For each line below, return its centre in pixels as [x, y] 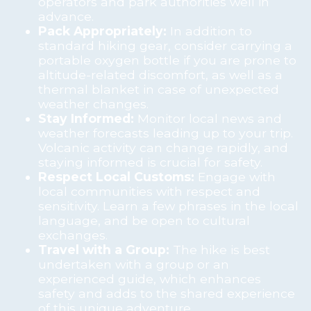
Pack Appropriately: [102, 31]
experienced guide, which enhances [150, 278]
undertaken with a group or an [134, 264]
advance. [66, 16]
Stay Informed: [86, 118]
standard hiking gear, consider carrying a [165, 45]
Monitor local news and [208, 118]
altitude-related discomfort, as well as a [160, 74]
